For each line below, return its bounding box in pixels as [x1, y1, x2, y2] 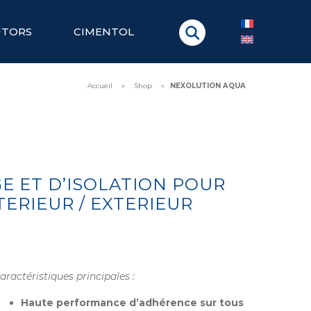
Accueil [87, 81, 113, 90]
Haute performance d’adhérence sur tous [21, 296, 244, 309]
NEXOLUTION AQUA [170, 81, 246, 90]
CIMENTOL [74, 24, 135, 38]
